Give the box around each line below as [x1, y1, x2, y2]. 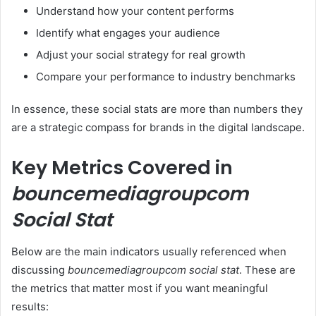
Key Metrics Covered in [11, 154, 233, 181]
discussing [11, 262, 68, 276]
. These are [239, 262, 296, 276]
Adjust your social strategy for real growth [36, 48, 245, 62]
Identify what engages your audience [36, 26, 220, 40]
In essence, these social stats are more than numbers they [11, 102, 303, 116]
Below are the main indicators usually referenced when [11, 244, 286, 258]
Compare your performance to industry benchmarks [36, 70, 296, 84]
